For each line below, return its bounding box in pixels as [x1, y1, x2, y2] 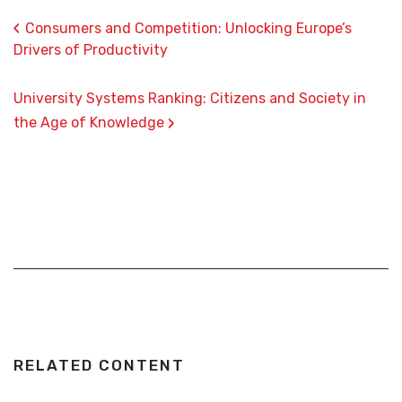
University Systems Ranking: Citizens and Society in [13, 90, 366, 107]
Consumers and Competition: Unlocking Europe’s [25, 20, 352, 37]
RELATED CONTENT [13, 356, 185, 374]
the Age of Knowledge [13, 114, 168, 131]
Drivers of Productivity [13, 41, 168, 58]
